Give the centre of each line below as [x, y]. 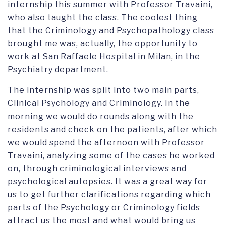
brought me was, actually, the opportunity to [103, 44]
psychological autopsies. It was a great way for [107, 182]
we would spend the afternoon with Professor [106, 143]
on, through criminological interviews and [97, 169]
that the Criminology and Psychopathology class [111, 31]
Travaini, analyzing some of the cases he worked [111, 156]
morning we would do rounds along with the [101, 117]
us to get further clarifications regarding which [109, 195]
